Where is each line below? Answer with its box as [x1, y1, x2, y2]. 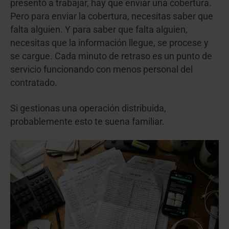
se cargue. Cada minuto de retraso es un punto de [10, 51, 212, 62]
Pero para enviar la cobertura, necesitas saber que [10, 11, 213, 22]
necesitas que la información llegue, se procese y [10, 38, 209, 49]
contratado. [10, 78, 57, 88]
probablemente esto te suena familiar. [10, 116, 165, 127]
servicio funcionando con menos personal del [10, 64, 193, 75]
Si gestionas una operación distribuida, [10, 103, 166, 113]
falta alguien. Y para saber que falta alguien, [10, 25, 188, 35]
